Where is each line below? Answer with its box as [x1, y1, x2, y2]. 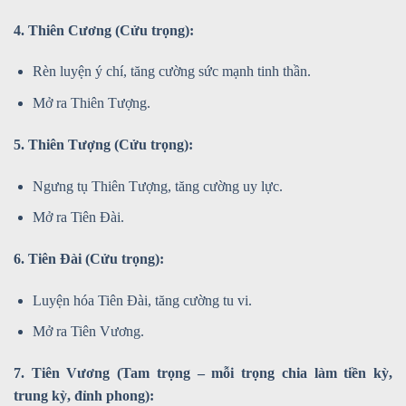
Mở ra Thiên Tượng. [32, 94, 150, 111]
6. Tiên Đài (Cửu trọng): [14, 250, 164, 266]
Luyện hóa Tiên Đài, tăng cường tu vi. [32, 292, 252, 308]
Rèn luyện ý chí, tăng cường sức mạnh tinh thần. [32, 63, 311, 80]
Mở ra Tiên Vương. [32, 324, 144, 340]
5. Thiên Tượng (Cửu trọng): [14, 136, 193, 152]
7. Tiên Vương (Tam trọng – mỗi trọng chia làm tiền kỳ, [14, 365, 392, 382]
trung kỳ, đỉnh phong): [14, 388, 154, 404]
